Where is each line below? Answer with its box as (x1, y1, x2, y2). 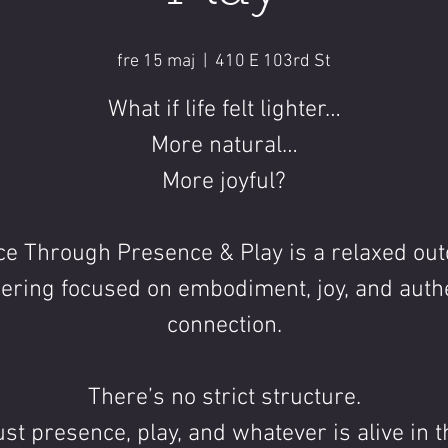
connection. (166, 312, 282, 340)
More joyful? (162, 168, 286, 196)
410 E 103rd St (215, 51, 331, 72)
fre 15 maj (117, 51, 195, 72)
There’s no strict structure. (87, 384, 361, 412)
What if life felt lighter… (107, 96, 341, 124)
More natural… (150, 132, 298, 160)
